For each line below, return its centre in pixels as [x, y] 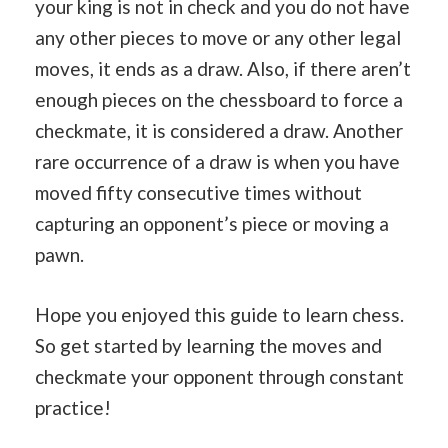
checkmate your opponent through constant [219, 376]
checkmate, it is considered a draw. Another [219, 130]
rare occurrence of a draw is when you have [217, 161]
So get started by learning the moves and [208, 345]
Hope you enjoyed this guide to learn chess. [219, 314]
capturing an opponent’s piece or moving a [212, 223]
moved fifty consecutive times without [198, 192]
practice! [73, 407]
